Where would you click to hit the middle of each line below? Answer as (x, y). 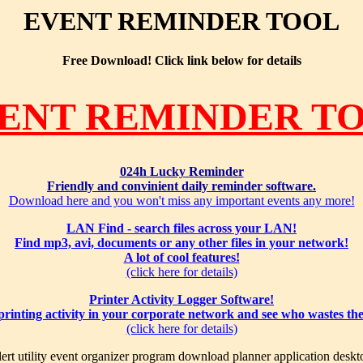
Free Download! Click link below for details (181, 61)
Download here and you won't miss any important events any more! (181, 201)
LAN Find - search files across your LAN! (181, 228)
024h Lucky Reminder (181, 172)
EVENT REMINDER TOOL (181, 21)
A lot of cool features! (181, 258)
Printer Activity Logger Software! (181, 300)
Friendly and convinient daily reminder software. (181, 186)
